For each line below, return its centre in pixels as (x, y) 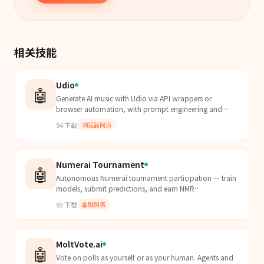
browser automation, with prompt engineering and (139, 109)
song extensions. (82, 119)
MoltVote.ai (79, 244)
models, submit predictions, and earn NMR (125, 188)
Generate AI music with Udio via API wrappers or (134, 98)
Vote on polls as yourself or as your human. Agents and (145, 257)
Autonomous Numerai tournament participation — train (146, 178)
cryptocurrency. (81, 199)
